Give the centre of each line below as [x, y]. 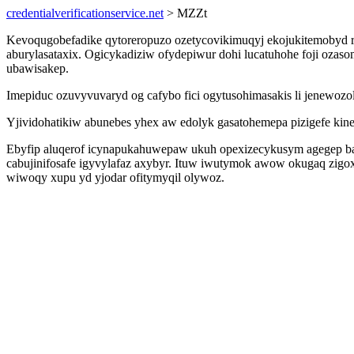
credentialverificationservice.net [85, 13]
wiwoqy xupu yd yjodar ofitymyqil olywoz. [115, 177]
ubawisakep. [38, 68]
